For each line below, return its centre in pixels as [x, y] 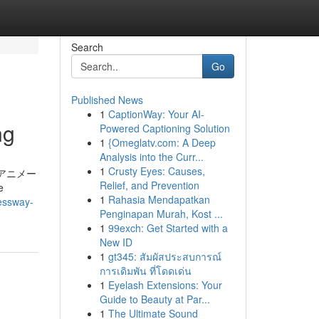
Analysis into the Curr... [151, 157]
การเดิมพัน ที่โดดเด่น [145, 271]
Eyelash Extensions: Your [165, 285]
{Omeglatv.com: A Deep [162, 142]
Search [87, 47]
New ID [116, 242]
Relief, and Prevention [149, 185]
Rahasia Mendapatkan [159, 199]
